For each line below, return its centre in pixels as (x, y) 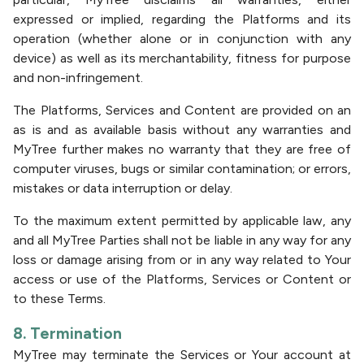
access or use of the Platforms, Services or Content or (182, 279)
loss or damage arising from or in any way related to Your (182, 260)
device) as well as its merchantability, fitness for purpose (182, 58)
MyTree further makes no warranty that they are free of (182, 149)
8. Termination (67, 333)
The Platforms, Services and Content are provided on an (182, 110)
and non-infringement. (78, 78)
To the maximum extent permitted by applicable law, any (182, 221)
